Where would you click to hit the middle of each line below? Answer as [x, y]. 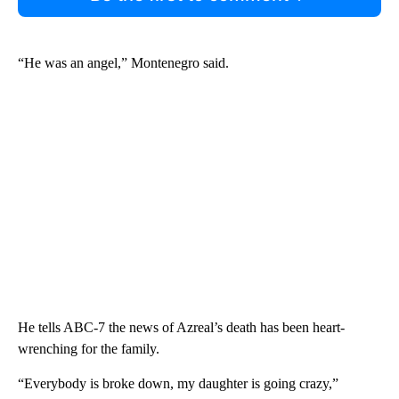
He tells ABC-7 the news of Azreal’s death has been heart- [181, 328]
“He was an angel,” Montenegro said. [123, 63]
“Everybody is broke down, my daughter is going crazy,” [178, 384]
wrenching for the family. [89, 349]
